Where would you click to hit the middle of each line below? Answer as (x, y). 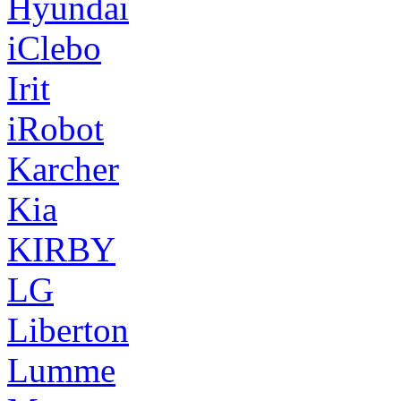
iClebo (54, 47)
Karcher (63, 168)
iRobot (55, 128)
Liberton (68, 329)
